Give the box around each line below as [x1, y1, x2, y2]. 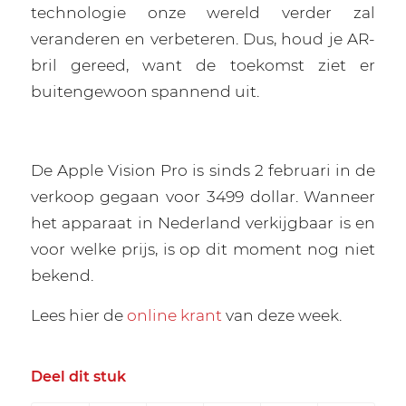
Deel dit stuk [30, 367, 126, 385]
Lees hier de [30, 304, 127, 324]
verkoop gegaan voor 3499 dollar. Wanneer [30, 187, 376, 207]
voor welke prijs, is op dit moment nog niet [30, 239, 376, 259]
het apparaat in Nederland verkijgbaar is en [30, 213, 376, 233]
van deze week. [221, 304, 342, 324]
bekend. [30, 266, 93, 285]
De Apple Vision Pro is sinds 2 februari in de [30, 160, 376, 180]
